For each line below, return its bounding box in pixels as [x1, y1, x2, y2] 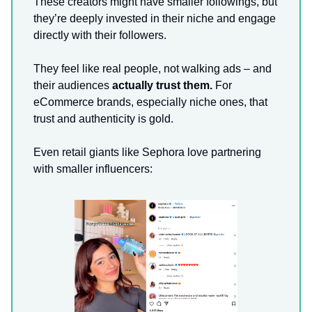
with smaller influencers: [33, 162, 153, 175]
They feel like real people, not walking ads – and [33, 62, 272, 75]
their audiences [33, 79, 112, 91]
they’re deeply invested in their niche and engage [33, 12, 276, 24]
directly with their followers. [33, 29, 166, 41]
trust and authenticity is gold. [33, 112, 173, 125]
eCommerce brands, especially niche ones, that [33, 95, 267, 108]
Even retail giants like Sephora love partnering [33, 146, 261, 158]
